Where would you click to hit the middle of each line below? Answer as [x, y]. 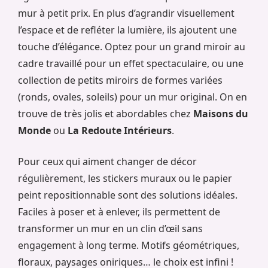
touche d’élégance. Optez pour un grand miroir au [132, 47]
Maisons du [221, 114]
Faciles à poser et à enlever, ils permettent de [119, 212]
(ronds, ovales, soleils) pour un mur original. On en [133, 97]
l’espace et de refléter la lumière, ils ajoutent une [127, 30]
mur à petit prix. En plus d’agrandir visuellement [126, 13]
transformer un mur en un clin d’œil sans [110, 229]
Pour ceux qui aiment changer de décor [107, 162]
